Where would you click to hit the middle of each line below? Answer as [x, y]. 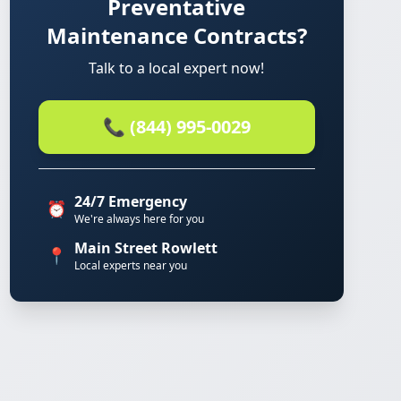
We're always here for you [139, 219]
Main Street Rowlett [145, 248]
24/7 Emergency [130, 201]
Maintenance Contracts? [176, 35]
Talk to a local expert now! [177, 68]
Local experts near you [130, 265]
